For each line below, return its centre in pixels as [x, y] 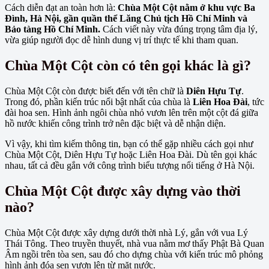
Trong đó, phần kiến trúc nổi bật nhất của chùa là [99, 102]
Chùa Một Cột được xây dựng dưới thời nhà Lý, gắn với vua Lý [126, 232]
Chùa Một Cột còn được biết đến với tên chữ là [95, 91]
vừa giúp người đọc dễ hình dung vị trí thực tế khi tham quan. [122, 40]
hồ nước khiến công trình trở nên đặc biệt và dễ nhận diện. [115, 124]
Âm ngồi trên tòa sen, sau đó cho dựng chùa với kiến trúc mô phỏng [134, 254]
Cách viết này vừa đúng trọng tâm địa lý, [179, 29]
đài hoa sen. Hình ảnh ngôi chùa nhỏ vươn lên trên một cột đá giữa [131, 113]
